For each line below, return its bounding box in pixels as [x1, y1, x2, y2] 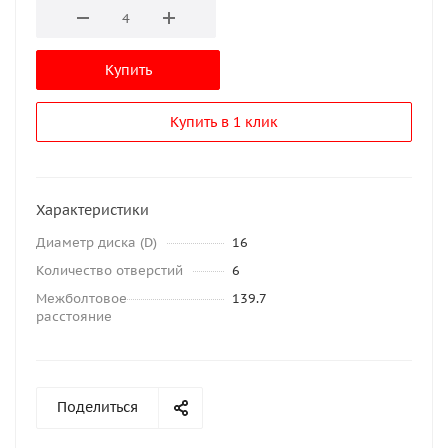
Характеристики [36, 201, 149, 220]
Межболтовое [36, 290, 127, 308]
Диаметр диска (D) [36, 234, 157, 252]
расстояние [36, 308, 112, 326]
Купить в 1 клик [170, 113, 278, 132]
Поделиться [57, 398, 138, 417]
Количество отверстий [36, 262, 183, 280]
